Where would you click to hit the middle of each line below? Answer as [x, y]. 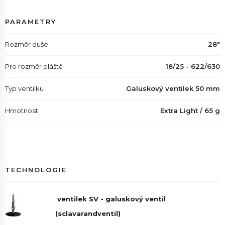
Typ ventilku [24, 88]
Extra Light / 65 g [190, 110]
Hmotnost [22, 110]
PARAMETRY [31, 22]
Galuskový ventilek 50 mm [173, 88]
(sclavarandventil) [88, 213]
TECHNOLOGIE [36, 170]
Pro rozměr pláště [34, 66]
